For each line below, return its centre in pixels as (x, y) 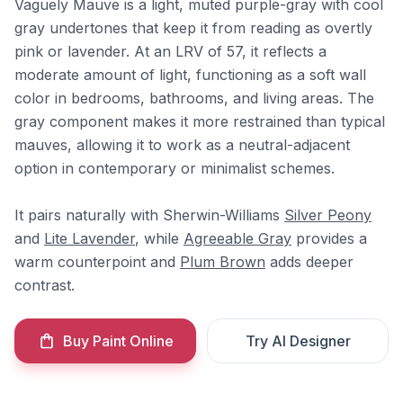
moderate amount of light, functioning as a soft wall (190, 75)
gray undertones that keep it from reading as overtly (193, 28)
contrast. (45, 285)
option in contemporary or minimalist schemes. (175, 168)
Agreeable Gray (237, 238)
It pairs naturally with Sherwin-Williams (149, 215)
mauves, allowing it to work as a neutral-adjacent (182, 145)
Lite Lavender (90, 238)
